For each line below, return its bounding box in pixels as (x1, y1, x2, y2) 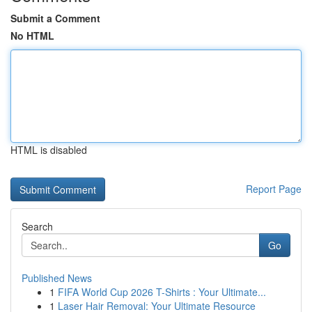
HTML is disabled (10, 143, 87, 157)
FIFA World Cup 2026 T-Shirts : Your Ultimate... (58, 285, 266, 299)
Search (22, 219, 53, 233)
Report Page (246, 182, 302, 196)
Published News (22, 271, 92, 285)
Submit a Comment (10, 11, 100, 25)
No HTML (10, 29, 54, 42)
